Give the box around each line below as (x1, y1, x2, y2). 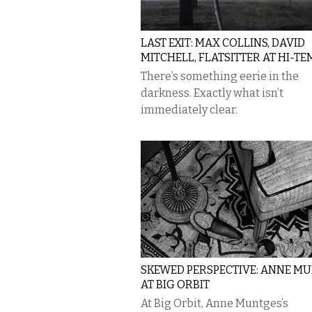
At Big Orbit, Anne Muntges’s (141, 297, 288, 310)
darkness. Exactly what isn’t (141, 86, 283, 100)
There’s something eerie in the (141, 70, 299, 83)
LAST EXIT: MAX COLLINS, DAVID (141, 36, 305, 49)
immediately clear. (141, 103, 237, 116)
